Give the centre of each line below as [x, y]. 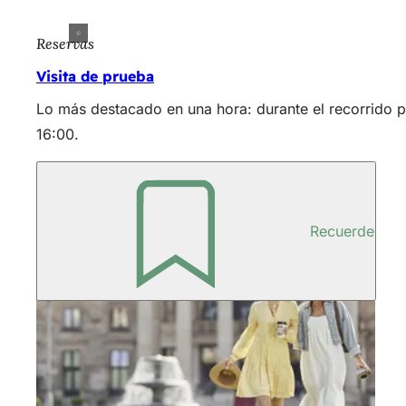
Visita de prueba [95, 76]
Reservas [65, 43]
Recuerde [342, 231]
